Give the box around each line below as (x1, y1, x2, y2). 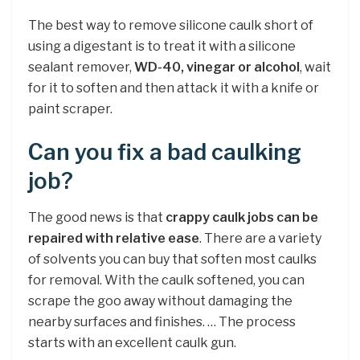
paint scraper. (28, 101, 112, 117)
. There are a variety (199, 230, 321, 246)
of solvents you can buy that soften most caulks (28, 251, 317, 267)
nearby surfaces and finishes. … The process (28, 313, 296, 329)
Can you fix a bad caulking (28, 139, 301, 166)
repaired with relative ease (28, 230, 199, 246)
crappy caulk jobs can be (166, 209, 318, 225)
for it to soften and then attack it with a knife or (28, 80, 319, 96)
